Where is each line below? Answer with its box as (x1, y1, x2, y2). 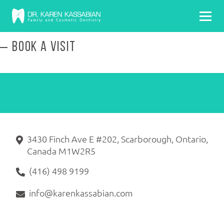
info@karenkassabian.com (29, 187, 133, 198)
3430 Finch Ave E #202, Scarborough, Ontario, (27, 133, 208, 144)
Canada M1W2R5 (27, 145, 95, 156)
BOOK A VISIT (12, 40, 76, 54)
